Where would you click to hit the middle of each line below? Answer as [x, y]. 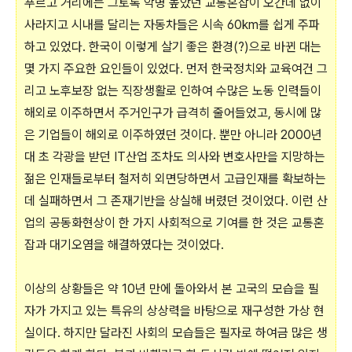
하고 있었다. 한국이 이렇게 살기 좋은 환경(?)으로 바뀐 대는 [173, 47]
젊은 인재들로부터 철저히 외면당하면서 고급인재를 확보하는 [175, 179]
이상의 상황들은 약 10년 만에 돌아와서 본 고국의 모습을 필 [172, 289]
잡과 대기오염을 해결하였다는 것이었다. [124, 245]
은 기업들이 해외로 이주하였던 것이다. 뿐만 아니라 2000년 [173, 135]
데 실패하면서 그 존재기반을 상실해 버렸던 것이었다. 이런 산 [176, 201]
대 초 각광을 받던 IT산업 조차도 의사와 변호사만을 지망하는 [175, 157]
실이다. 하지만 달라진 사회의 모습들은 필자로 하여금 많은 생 [176, 333]
